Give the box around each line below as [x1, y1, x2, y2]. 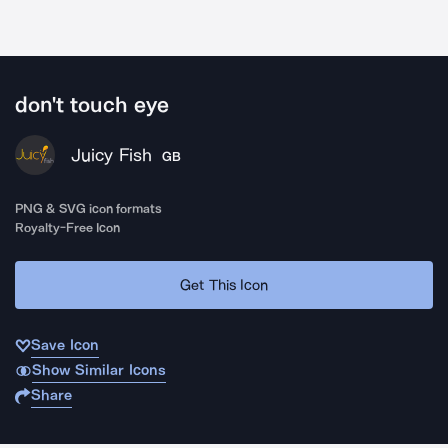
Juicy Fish [71, 144, 152, 166]
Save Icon [31, 336, 99, 354]
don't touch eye [15, 92, 170, 118]
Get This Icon [180, 275, 268, 294]
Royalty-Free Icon [15, 220, 121, 235]
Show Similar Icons [31, 361, 166, 379]
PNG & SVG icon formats [15, 201, 163, 216]
